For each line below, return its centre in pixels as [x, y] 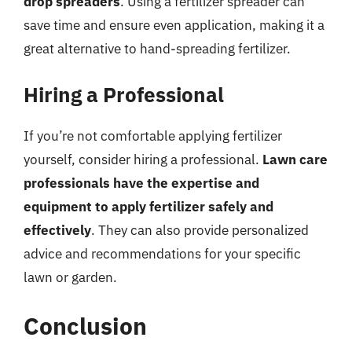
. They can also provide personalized [200, 230]
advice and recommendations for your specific [162, 254]
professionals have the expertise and [141, 183]
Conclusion [85, 325]
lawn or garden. [70, 277]
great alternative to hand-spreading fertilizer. [157, 48]
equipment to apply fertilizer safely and [148, 207]
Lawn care [295, 159]
